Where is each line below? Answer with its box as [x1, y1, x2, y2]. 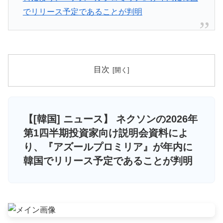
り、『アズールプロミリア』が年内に [23, 141, 193, 153]
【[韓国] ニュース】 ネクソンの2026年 [23, 113, 198, 125]
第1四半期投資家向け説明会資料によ [23, 127, 188, 139]
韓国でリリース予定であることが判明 [23, 155, 193, 167]
